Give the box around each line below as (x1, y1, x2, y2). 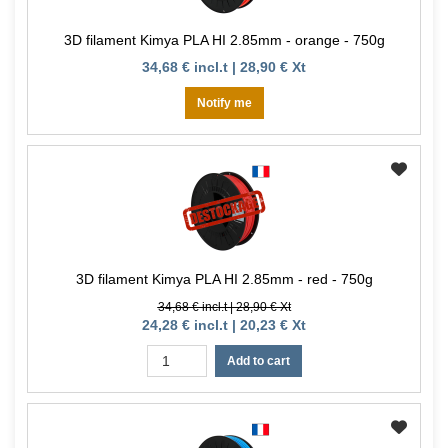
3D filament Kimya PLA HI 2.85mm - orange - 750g (63, 32, 385, 49)
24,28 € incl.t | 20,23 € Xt (142, 317, 306, 334)
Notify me (196, 96, 252, 111)
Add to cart (226, 354, 290, 369)
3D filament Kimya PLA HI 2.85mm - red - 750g (75, 271, 373, 288)
